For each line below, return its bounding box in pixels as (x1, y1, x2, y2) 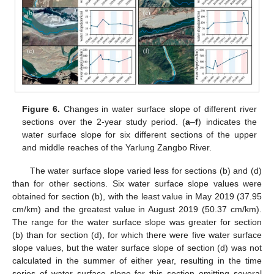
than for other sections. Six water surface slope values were (12, 179, 262, 189)
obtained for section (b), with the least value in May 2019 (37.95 (12, 191, 262, 202)
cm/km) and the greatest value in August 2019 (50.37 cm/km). (12, 204, 262, 215)
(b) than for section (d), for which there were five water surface (12, 230, 262, 240)
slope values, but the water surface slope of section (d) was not (12, 243, 262, 253)
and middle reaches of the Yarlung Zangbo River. (22, 142, 212, 152)
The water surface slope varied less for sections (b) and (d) (29, 166, 262, 176)
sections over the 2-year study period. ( (22, 116, 186, 127)
